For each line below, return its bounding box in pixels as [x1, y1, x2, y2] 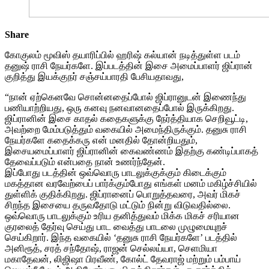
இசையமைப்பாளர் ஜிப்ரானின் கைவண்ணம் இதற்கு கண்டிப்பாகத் [5, 145, 258, 156]
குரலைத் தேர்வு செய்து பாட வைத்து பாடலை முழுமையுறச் [5, 221, 228, 232]
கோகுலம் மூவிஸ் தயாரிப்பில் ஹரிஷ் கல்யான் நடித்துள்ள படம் [5, 49, 240, 60]
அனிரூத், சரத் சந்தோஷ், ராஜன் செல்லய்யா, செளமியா [5, 243, 217, 253]
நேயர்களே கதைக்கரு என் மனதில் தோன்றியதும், [5, 134, 198, 145]
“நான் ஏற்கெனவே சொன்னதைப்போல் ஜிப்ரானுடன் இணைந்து [5, 91, 246, 102]
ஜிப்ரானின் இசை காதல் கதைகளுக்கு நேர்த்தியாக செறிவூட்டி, [5, 113, 248, 124]
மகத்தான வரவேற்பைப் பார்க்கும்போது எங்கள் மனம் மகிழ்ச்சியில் [5, 178, 257, 189]
